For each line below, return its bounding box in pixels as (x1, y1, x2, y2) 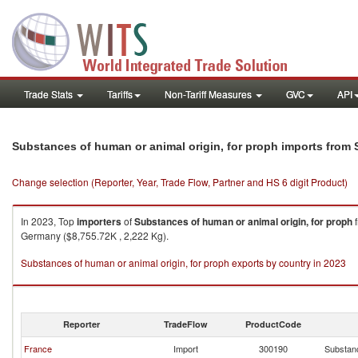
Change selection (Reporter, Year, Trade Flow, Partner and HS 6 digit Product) (12, 175, 348, 189)
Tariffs (107, 87, 133, 101)
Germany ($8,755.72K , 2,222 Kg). (21, 229, 169, 242)
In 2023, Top (21, 214, 77, 228)
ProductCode (245, 318, 301, 330)
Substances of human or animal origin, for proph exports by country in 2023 (21, 256, 346, 269)
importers (77, 214, 121, 229)
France (24, 342, 52, 355)
